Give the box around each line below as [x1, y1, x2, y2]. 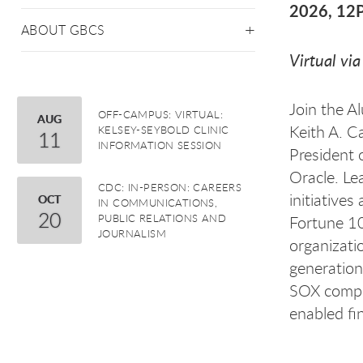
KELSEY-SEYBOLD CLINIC [98, 122, 229, 137]
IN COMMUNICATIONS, [98, 194, 218, 210]
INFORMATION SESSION [98, 138, 222, 152]
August [24, 110, 66, 129]
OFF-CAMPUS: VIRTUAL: [98, 107, 223, 122]
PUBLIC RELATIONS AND [98, 210, 226, 225]
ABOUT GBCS [21, 21, 105, 39]
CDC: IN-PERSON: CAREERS [98, 179, 242, 194]
